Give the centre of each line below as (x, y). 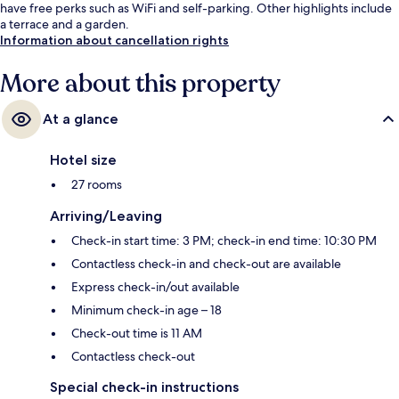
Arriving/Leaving (106, 216)
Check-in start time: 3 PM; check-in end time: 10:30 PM (224, 241)
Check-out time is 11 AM (137, 334)
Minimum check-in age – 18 (147, 310)
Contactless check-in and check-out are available (206, 264)
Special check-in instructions (144, 387)
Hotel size (83, 160)
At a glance (81, 119)
